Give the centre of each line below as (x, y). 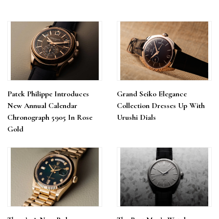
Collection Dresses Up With (161, 106)
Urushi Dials (136, 117)
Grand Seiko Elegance (152, 94)
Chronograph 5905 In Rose (50, 117)
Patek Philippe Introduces (48, 94)
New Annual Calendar (42, 106)
